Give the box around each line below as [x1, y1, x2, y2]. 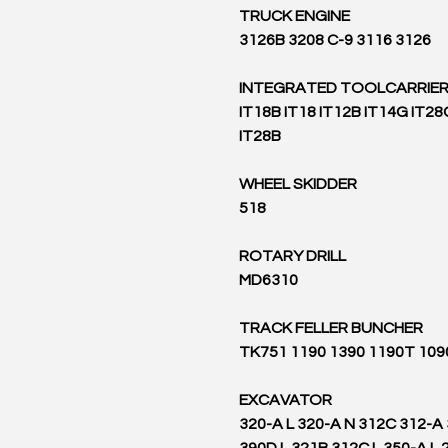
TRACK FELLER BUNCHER [239, 320, 423, 336]
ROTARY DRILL [239, 248, 346, 264]
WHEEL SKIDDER [239, 176, 357, 192]
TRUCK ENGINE [239, 8, 350, 24]
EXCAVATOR [239, 392, 332, 408]
